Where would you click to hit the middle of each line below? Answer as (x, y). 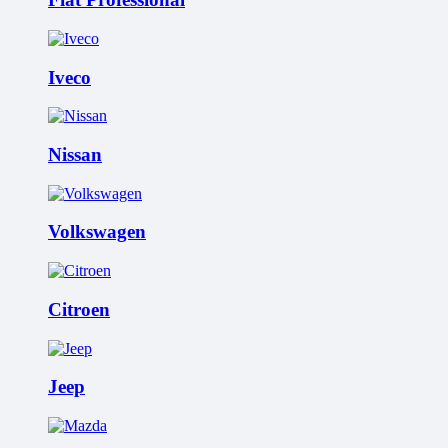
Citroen (79, 309)
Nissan (75, 155)
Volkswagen (97, 232)
